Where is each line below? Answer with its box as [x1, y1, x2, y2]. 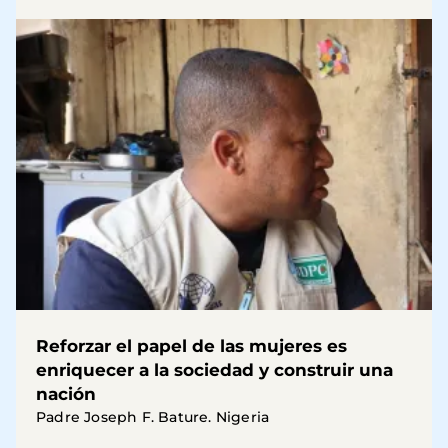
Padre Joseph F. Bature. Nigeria [36, 407, 270, 426]
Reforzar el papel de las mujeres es [36, 335, 347, 356]
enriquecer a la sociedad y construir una [36, 359, 393, 380]
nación [36, 383, 96, 404]
